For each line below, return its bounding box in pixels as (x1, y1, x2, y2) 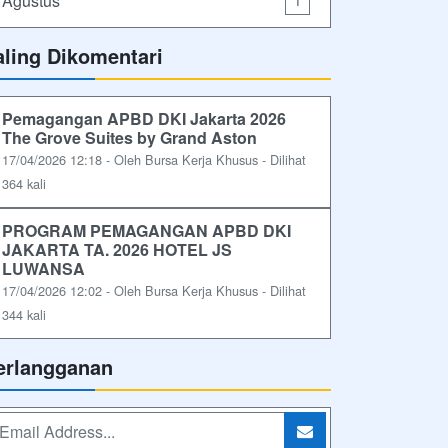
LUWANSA (2, 257, 85, 280)
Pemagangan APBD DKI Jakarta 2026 (2, 107, 286, 130)
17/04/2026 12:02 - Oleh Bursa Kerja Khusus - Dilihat (2, 281, 306, 300)
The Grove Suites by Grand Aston (2, 126, 257, 149)
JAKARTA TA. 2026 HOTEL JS (2, 238, 232, 261)
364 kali (2, 174, 46, 193)
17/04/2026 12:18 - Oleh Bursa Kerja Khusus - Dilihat (2, 150, 306, 169)
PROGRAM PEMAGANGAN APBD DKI (2, 219, 291, 242)
